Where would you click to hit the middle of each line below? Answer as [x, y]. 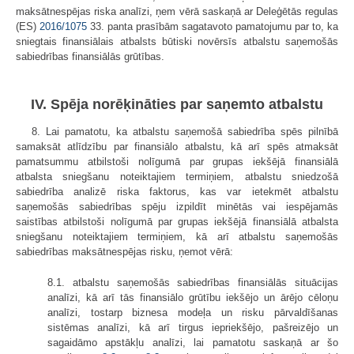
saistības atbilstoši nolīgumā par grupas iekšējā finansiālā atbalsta [177, 221]
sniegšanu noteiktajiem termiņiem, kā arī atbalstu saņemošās [177, 236]
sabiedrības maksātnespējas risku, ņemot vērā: [124, 251]
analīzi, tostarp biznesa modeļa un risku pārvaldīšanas [193, 312]
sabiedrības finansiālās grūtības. [90, 57]
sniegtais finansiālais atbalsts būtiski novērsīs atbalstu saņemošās [177, 42]
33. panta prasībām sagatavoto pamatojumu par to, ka [213, 27]
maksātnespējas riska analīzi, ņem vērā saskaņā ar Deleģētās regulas [177, 12]
